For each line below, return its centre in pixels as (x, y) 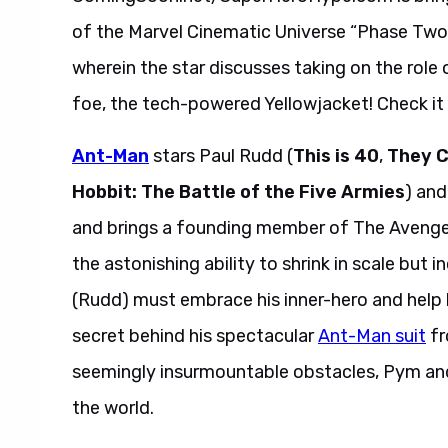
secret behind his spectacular (195, 335)
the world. (113, 407)
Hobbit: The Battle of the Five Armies (238, 191)
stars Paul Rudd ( (221, 155)
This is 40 (336, 155)
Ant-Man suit (372, 335)
